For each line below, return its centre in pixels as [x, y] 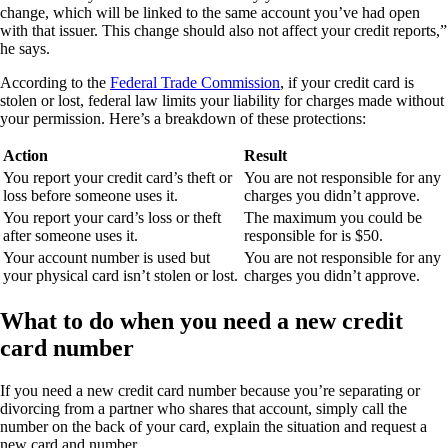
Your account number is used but [106, 258]
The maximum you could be [333, 218]
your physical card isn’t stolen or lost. [120, 276]
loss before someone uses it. [90, 196]
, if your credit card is [347, 83]
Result [265, 156]
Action [25, 156]
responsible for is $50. [313, 236]
